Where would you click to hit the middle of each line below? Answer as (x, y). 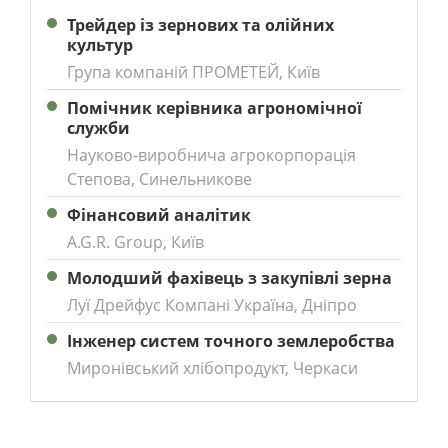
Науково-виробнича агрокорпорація (211, 154)
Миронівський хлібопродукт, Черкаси (212, 367)
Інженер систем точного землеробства (231, 340)
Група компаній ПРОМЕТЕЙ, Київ (193, 71)
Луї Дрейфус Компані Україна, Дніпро (212, 304)
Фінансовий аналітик (159, 214)
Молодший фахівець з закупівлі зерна (229, 277)
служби (98, 127)
